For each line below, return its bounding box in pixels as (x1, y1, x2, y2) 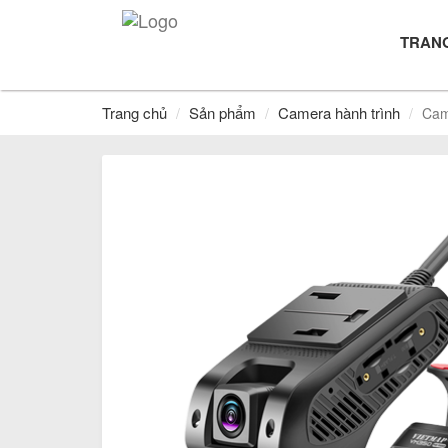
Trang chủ (102, 102, 167, 123)
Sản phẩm (189, 102, 256, 123)
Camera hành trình (278, 102, 400, 123)
